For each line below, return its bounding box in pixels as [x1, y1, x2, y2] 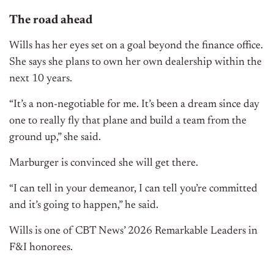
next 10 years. [9, 73, 72, 85]
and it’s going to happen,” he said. [9, 200, 158, 212]
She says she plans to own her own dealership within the [9, 57, 262, 68]
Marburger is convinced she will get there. [9, 158, 198, 169]
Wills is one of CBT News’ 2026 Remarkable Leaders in [9, 226, 257, 237]
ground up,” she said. [9, 132, 103, 144]
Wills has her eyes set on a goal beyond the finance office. [9, 40, 263, 52]
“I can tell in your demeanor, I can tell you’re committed [9, 183, 257, 195]
